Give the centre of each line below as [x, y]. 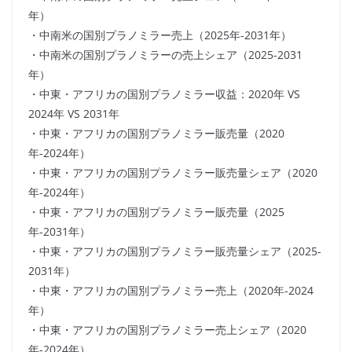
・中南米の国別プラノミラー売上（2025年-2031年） [160, 35]
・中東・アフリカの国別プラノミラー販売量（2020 [156, 134]
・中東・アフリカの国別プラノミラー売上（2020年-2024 [171, 291]
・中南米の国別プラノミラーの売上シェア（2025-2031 [165, 55]
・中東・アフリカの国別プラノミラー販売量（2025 [156, 212]
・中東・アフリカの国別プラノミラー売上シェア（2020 [167, 330]
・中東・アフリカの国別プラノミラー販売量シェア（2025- [175, 251]
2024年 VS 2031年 [74, 114]
